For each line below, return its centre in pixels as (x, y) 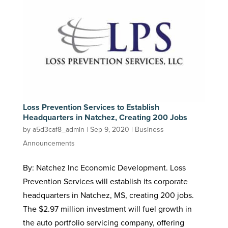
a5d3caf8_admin (58, 129)
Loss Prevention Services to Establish (91, 107)
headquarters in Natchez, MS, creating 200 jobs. (108, 195)
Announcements (49, 143)
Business (149, 129)
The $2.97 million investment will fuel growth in (107, 209)
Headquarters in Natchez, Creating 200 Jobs (105, 117)
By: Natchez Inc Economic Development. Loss (104, 167)
